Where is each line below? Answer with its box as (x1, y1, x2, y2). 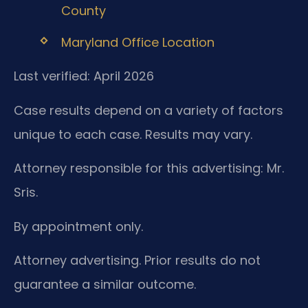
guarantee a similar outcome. (14, 276, 196, 294)
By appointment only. (14, 217, 143, 235)
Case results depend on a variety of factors (14, 101, 283, 119)
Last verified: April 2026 (14, 67, 154, 85)
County (60, 1, 106, 19)
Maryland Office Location (60, 34, 214, 52)
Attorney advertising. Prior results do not (14, 252, 261, 269)
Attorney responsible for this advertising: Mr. (14, 159, 284, 177)
